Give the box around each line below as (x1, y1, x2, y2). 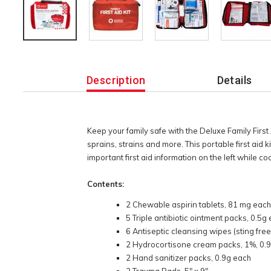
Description (86, 74, 146, 87)
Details (217, 74, 252, 87)
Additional (22, 41, 56, 50)
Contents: (87, 178, 125, 189)
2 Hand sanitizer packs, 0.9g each (126, 253, 252, 263)
